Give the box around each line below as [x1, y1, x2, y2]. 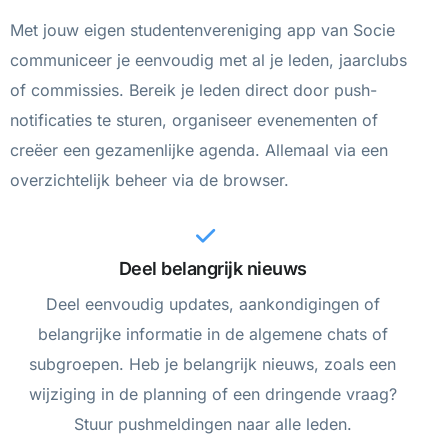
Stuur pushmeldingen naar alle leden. [73, 413, 352, 434]
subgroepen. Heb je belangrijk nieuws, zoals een [29, 353, 397, 374]
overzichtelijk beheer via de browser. [10, 169, 289, 190]
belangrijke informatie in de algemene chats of [37, 323, 388, 344]
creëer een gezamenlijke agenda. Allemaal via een [10, 139, 388, 160]
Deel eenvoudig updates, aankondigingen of [45, 293, 380, 314]
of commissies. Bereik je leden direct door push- [10, 79, 377, 100]
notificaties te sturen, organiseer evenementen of [10, 109, 378, 130]
